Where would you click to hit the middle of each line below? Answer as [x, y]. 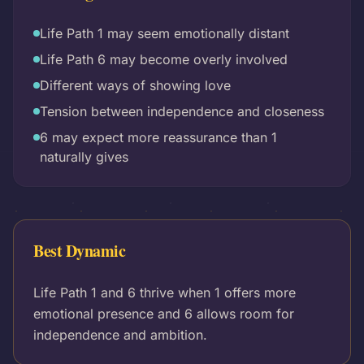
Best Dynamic [79, 251]
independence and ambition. [120, 335]
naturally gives [84, 157]
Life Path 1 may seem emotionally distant [165, 33]
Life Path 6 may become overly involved [164, 59]
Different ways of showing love [135, 85]
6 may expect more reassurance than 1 [158, 137]
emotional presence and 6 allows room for [164, 314]
